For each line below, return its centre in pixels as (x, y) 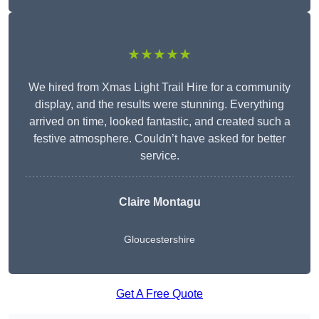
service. (159, 156)
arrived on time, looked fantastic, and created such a (159, 122)
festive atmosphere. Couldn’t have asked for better (159, 139)
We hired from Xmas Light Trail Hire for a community (159, 88)
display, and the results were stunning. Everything (159, 105)
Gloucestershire (159, 240)
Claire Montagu (159, 202)
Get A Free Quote (159, 294)
